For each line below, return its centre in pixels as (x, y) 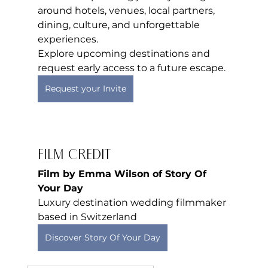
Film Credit (74, 156)
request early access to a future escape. (131, 68)
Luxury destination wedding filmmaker (133, 203)
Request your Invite (85, 89)
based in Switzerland (87, 217)
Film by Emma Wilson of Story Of (123, 174)
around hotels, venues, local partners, (127, 11)
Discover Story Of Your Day (102, 238)
